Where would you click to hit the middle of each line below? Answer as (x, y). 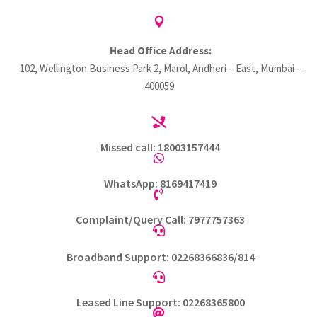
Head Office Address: (160, 51)
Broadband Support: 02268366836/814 (160, 257)
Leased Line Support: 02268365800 (160, 302)
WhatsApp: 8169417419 (160, 183)
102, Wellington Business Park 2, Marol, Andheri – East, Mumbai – (160, 68)
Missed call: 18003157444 (160, 147)
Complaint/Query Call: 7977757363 (160, 219)
